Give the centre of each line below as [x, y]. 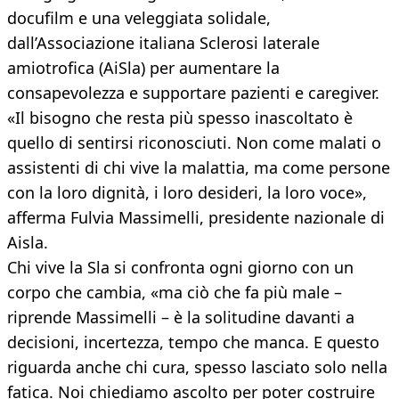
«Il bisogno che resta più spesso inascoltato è [180, 118]
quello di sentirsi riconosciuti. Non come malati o [194, 143]
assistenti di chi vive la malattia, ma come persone [199, 168]
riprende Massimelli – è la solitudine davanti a [181, 318]
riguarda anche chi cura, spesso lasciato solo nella [197, 367]
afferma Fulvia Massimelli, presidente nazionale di [196, 218]
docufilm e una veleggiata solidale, [139, 18]
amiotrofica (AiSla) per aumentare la [143, 68]
